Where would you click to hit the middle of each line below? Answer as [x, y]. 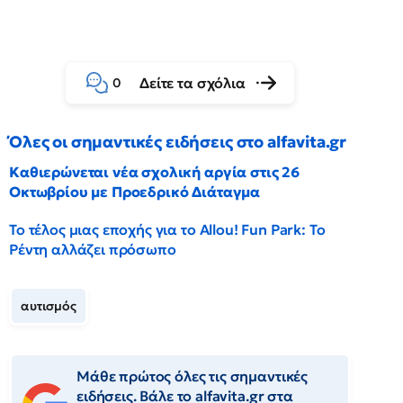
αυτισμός [49, 306]
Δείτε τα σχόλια [193, 83]
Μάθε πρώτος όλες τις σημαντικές [193, 376]
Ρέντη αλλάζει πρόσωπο [93, 249]
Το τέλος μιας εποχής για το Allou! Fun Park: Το [167, 229]
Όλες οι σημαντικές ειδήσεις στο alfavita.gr [178, 142]
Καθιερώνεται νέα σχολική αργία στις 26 [154, 172]
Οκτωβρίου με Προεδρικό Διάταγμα [135, 192]
